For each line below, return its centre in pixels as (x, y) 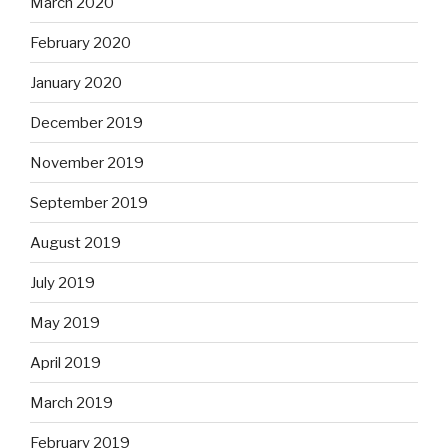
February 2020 (80, 42)
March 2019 (71, 402)
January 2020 (76, 82)
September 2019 (89, 202)
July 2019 (62, 282)
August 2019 (75, 242)
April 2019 (65, 362)
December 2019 (86, 122)
